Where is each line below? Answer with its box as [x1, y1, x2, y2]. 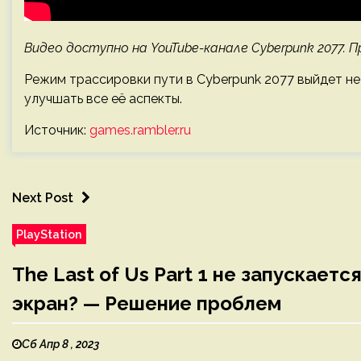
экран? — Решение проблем [12, 292, 281, 315]
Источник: [24, 122, 89, 138]
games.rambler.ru [89, 122, 191, 138]
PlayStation [16, 227, 82, 241]
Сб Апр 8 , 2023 [22, 338, 99, 351]
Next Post [12, 190, 73, 205]
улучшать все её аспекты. [24, 91, 182, 106]
